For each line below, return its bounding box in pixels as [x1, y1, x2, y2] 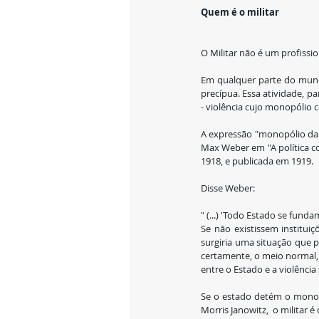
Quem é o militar [201, 6, 279, 19]
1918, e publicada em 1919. [201, 155, 313, 167]
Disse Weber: [201, 182, 255, 194]
